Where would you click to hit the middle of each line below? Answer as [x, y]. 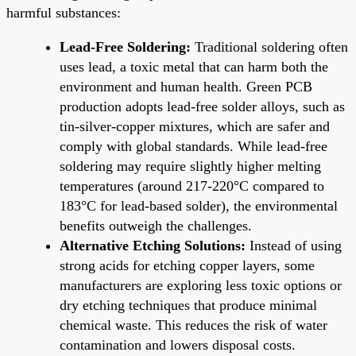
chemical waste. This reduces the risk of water [193, 325]
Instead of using [294, 245]
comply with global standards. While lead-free [193, 146]
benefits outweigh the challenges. [156, 225]
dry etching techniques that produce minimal [188, 305]
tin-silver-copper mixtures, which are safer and [195, 126]
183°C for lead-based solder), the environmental [199, 205]
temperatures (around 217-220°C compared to [192, 186]
